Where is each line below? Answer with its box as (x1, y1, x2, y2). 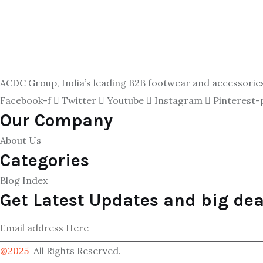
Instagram (154, 95, 203, 106)
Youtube (107, 95, 144, 106)
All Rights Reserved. (31, 245, 121, 257)
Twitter (62, 95, 96, 106)
